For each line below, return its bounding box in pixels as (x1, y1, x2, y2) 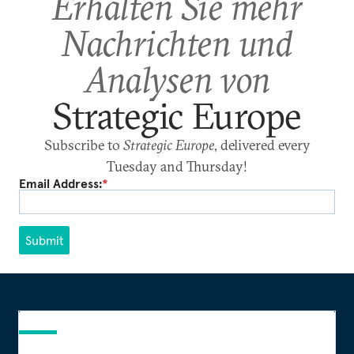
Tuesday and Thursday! (107, 156, 247, 175)
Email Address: (19, 175, 102, 191)
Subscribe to (43, 135, 123, 154)
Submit (24, 232, 64, 248)
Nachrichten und (62, 20, 292, 66)
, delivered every (213, 135, 311, 154)
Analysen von (84, 56, 270, 102)
